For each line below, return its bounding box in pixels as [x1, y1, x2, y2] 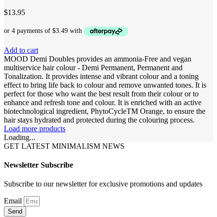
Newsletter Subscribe [4, 161, 73, 170]
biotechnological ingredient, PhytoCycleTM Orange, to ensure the [4, 107, 205, 115]
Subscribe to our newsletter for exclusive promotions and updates [4, 180, 202, 188]
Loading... [4, 133, 35, 141]
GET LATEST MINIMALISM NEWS [4, 141, 124, 150]
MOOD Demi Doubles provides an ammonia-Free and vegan [4, 54, 191, 63]
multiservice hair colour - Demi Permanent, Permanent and [4, 63, 183, 72]
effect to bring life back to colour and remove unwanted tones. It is [4, 80, 206, 89]
